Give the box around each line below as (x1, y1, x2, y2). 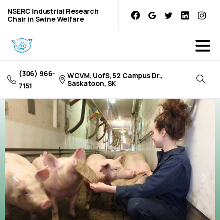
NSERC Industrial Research (7, 6, 99, 16)
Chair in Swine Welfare (7, 14, 84, 24)
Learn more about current (32, 195, 188, 211)
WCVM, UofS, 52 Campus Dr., (67, 71, 163, 80)
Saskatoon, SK (67, 79, 116, 88)
